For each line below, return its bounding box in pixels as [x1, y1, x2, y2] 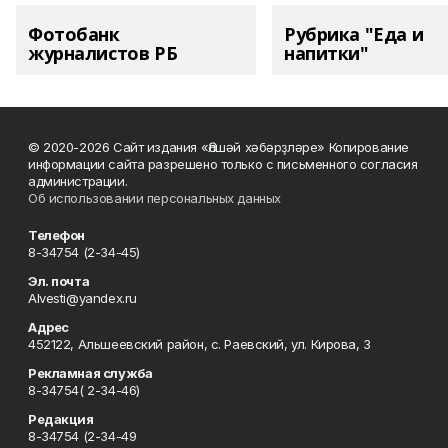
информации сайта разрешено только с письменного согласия [28, 156, 418, 172]
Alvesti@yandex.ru [28, 290, 137, 306]
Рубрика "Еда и [284, 22, 424, 46]
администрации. [28, 173, 128, 189]
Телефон [28, 227, 86, 243]
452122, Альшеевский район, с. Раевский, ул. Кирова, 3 [28, 336, 371, 352]
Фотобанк [28, 22, 120, 46]
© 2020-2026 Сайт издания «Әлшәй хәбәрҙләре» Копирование [28, 139, 409, 155]
